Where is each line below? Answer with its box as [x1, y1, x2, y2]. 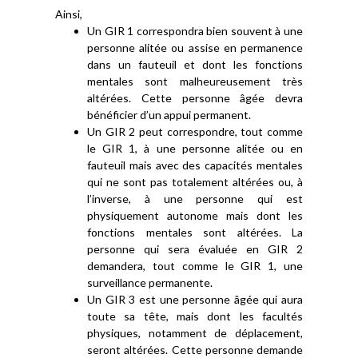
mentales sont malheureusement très [87, 74, 303, 88]
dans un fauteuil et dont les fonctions [87, 58, 303, 71]
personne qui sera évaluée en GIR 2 [87, 242, 303, 256]
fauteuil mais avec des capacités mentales [87, 158, 303, 172]
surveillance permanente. [87, 276, 213, 289]
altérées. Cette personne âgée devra [87, 91, 303, 105]
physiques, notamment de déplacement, [87, 326, 303, 340]
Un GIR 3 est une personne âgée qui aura [87, 292, 303, 306]
